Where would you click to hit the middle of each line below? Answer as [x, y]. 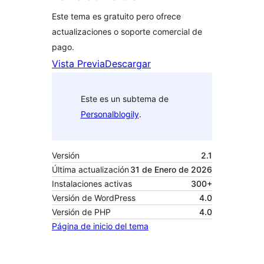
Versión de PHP [81, 212]
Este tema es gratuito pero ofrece [116, 16]
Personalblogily [110, 114]
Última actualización [90, 170]
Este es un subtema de [124, 98]
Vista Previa [78, 64]
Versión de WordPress [94, 198]
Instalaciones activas [92, 184]
